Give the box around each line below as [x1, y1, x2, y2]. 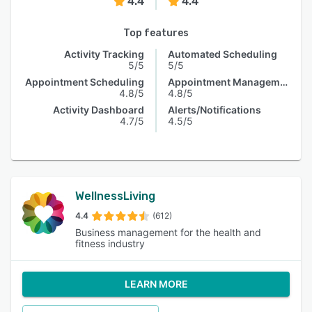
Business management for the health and [75, 226, 261, 238]
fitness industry [75, 237, 145, 249]
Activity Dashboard [53, 104, 144, 116]
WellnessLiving [75, 189, 155, 203]
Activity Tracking [64, 48, 144, 60]
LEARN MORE [124, 278, 188, 290]
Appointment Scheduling [25, 76, 144, 88]
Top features [123, 27, 189, 39]
